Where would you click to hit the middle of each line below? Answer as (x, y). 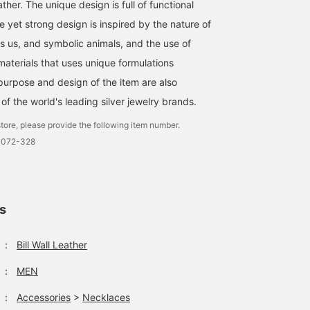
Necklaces (106, 298)
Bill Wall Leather (52, 245)
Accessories (44, 298)
